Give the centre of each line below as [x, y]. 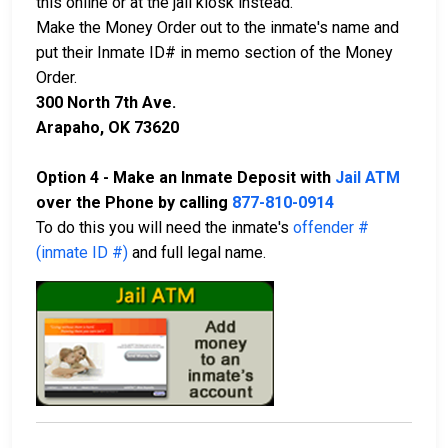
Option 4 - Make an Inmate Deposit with [185, 178]
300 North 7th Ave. [106, 103]
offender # [331, 228]
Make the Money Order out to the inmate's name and [217, 28]
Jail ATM [367, 178]
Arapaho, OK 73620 [107, 128]
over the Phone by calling [134, 203]
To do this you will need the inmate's [164, 228]
